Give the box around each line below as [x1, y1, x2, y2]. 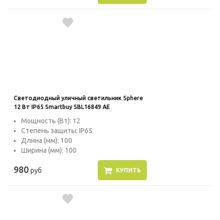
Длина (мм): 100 [21, 137, 72, 145]
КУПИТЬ [115, 167, 141, 174]
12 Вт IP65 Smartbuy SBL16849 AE [14, 104, 110, 110]
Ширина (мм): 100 [21, 146, 77, 155]
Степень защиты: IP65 [21, 127, 92, 135]
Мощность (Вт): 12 [21, 117, 81, 125]
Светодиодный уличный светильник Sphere [14, 95, 143, 102]
